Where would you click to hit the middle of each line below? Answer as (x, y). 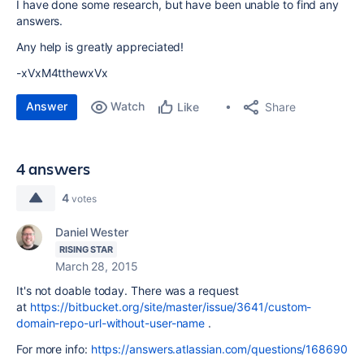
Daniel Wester (92, 232)
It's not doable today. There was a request (128, 290)
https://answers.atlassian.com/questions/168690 (219, 349)
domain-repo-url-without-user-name (111, 323)
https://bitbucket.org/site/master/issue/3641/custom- (171, 307)
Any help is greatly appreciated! (100, 47)
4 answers (54, 169)
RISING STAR (87, 249)
